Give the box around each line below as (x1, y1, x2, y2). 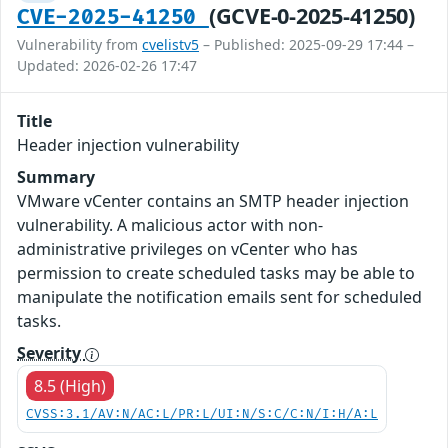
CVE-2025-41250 (17, 5, 209, 31)
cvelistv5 (142, 35, 199, 55)
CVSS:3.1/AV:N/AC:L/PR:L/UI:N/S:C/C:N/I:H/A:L (26, 407, 378, 423)
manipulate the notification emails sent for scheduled (17, 286, 422, 309)
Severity (17, 342, 85, 365)
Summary (17, 166, 95, 189)
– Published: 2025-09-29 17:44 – (199, 35, 414, 55)
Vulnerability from (17, 35, 142, 55)
